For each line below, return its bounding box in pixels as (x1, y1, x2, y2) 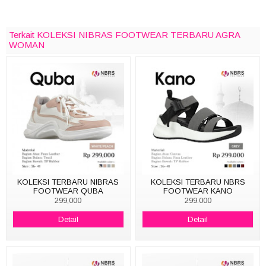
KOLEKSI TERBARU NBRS (150, 177, 245, 186)
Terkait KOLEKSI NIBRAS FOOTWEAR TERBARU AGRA (9, 29, 240, 40)
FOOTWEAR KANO (163, 186, 233, 195)
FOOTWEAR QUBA (33, 186, 103, 195)
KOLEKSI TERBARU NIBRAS (17, 177, 119, 186)
